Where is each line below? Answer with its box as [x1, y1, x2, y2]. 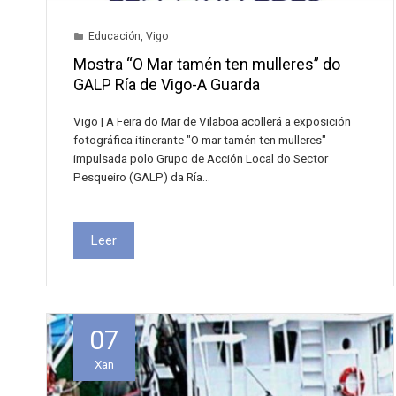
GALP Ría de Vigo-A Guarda [73, 74, 260, 94]
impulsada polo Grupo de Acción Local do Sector [73, 150, 328, 165]
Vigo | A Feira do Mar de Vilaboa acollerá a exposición [73, 113, 351, 128]
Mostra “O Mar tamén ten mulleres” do [73, 54, 340, 73]
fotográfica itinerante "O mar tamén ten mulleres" [73, 132, 326, 147]
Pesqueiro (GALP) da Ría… [73, 169, 210, 184]
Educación [88, 29, 141, 42]
